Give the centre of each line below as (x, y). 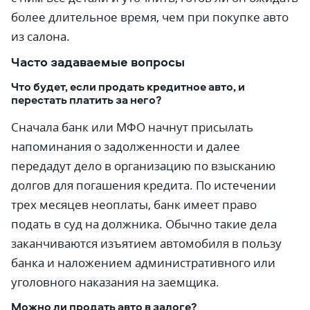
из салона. (40, 36)
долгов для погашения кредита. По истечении (144, 185)
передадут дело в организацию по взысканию (143, 166)
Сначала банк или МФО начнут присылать (132, 127)
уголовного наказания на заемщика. (115, 282)
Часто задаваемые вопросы (98, 62)
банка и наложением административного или (143, 263)
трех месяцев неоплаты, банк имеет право (134, 204)
